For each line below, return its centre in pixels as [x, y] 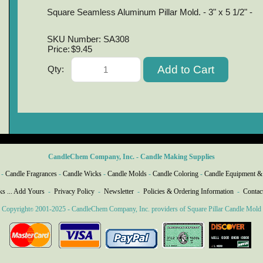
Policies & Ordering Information [188, 191]
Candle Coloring [176, 174]
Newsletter [119, 191]
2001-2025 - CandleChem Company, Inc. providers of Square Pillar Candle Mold [147, 209]
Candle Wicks [82, 174]
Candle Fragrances [31, 174]
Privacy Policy [74, 191]
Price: [58, 50]
